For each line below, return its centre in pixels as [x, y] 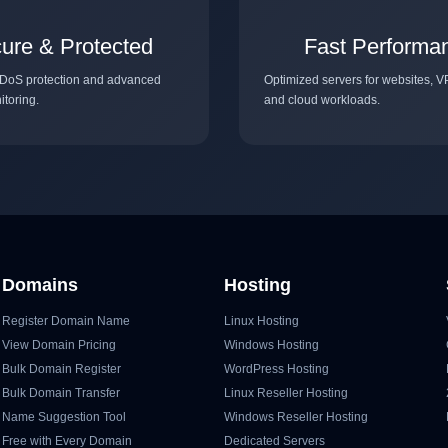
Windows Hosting [271, 344]
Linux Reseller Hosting [285, 392]
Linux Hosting [261, 320]
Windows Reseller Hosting [295, 416]
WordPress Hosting [276, 368]
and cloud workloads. [322, 99]
